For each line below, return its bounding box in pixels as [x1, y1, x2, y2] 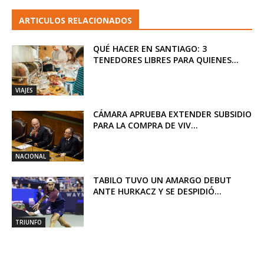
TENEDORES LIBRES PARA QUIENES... [93, 54, 239, 65]
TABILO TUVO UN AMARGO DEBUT [93, 174, 232, 186]
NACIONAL [15, 152, 46, 161]
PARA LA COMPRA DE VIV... [93, 120, 199, 131]
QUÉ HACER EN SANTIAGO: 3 [93, 42, 207, 54]
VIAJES [15, 86, 33, 95]
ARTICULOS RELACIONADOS [19, 14, 132, 26]
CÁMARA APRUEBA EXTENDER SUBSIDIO [93, 108, 252, 120]
